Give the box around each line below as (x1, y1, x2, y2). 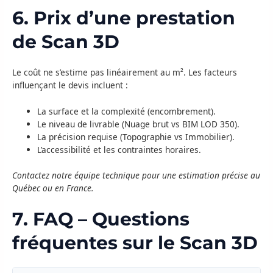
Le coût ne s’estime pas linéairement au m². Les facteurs (12, 66, 237, 79)
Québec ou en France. (12, 182, 94, 194)
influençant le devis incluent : (12, 79, 128, 91)
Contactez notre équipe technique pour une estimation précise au (12, 169, 260, 181)
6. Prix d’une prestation (12, 7, 235, 30)
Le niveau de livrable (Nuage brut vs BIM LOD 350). (37, 118, 240, 130)
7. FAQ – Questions (12, 208, 190, 231)
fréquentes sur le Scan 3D (12, 232, 258, 255)
